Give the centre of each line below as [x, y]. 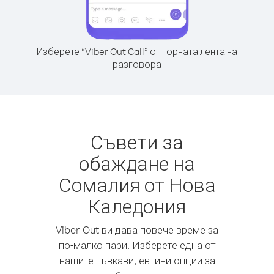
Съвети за [137, 142]
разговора [137, 64]
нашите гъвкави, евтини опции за [137, 260]
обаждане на [137, 163]
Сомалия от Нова [137, 184]
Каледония [137, 206]
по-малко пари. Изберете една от [137, 245]
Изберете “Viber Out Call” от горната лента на [137, 51]
